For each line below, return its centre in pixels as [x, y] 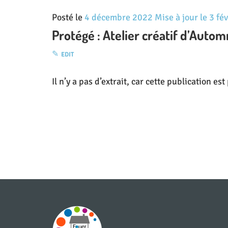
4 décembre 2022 [119, 17]
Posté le [68, 17]
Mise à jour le [181, 17]
